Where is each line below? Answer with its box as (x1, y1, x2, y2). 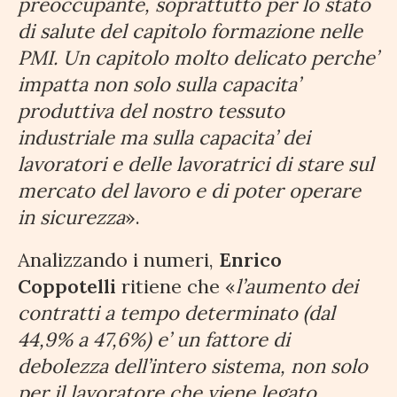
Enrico (219, 247, 282, 273)
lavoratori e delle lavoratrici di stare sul (18, 152, 374, 177)
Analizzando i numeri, (18, 247, 219, 273)
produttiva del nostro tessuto (18, 98, 284, 124)
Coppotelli (18, 274, 116, 300)
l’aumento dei (236, 274, 358, 300)
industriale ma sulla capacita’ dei (18, 125, 310, 151)
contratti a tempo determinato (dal (18, 300, 335, 326)
